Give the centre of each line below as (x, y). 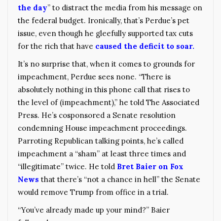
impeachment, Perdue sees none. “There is (94, 76)
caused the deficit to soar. (144, 46)
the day (33, 7)
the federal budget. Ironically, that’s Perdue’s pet (104, 20)
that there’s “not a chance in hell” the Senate (120, 179)
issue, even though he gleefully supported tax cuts (105, 33)
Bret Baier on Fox (150, 166)
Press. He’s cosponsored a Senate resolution (97, 115)
